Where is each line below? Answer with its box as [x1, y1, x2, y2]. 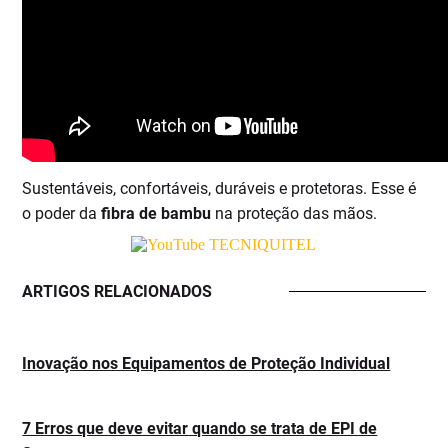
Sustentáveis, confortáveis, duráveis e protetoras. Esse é [22, 179, 417, 199]
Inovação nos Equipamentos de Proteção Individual [22, 354, 391, 374]
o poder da [22, 204, 102, 224]
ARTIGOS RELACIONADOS [22, 282, 213, 302]
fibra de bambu [101, 204, 212, 224]
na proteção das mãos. [211, 204, 378, 224]
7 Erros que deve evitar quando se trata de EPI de [22, 419, 378, 439]
